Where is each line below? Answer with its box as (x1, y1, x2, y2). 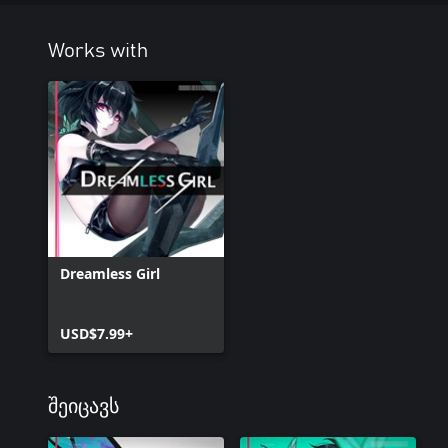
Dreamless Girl (60, 263, 160, 283)
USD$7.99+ (60, 323, 133, 343)
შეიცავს (48, 396, 119, 417)
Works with (48, 40, 148, 61)
